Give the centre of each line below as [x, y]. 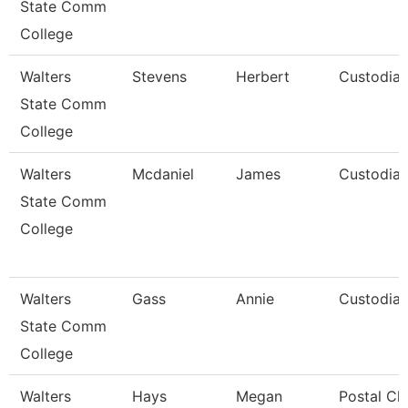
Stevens [159, 76]
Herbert [263, 76]
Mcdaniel [163, 174]
